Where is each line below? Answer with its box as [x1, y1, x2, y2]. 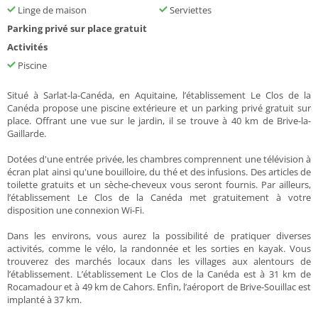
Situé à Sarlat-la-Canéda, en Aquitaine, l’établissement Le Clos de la [7, 89, 311, 102]
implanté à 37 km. [7, 293, 82, 307]
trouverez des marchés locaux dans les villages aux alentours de [7, 255, 311, 268]
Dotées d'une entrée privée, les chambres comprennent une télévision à [7, 153, 311, 166]
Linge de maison [16, 4, 87, 17]
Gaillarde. [7, 127, 46, 141]
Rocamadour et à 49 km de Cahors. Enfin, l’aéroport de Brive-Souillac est [7, 280, 311, 294]
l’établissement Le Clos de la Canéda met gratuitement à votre [7, 191, 311, 204]
